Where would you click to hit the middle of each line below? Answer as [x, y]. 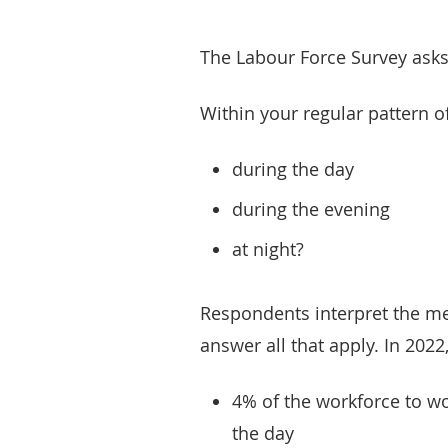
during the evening [311, 209]
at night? [268, 249]
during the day [293, 169]
